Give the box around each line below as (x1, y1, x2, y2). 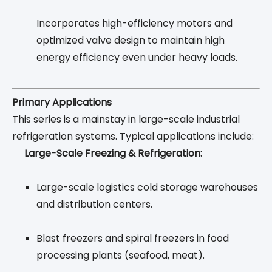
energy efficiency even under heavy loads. (36, 50, 237, 65)
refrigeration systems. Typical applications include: (12, 129, 254, 144)
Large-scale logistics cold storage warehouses (36, 180, 258, 195)
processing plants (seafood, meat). (36, 248, 205, 263)
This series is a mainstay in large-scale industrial (12, 112, 240, 127)
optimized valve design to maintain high (36, 33, 225, 48)
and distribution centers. (36, 197, 152, 212)
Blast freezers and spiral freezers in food (36, 231, 229, 246)
